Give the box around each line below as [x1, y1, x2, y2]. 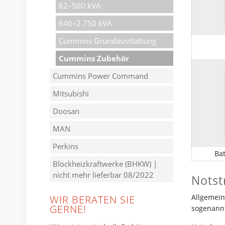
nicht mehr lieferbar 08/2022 [53, 170, 154, 180]
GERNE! [50, 202, 86, 216]
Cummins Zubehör [59, 53, 129, 63]
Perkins [53, 141, 78, 151]
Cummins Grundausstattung [59, 36, 156, 46]
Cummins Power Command [53, 71, 148, 81]
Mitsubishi [53, 88, 89, 98]
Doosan [53, 106, 79, 116]
